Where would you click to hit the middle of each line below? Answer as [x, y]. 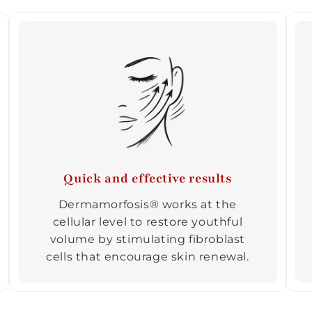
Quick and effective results [148, 178]
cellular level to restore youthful [148, 221]
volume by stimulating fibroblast [148, 239]
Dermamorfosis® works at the [148, 204]
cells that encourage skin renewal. [148, 256]
